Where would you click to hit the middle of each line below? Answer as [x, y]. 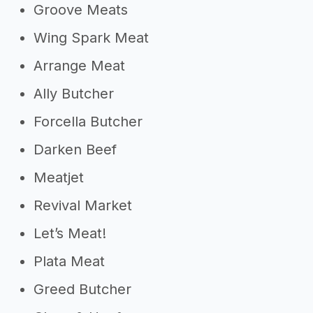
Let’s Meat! [70, 233]
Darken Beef [75, 150]
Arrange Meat [79, 66]
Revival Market [83, 205]
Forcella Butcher [88, 122]
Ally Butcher [74, 94]
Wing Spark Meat [91, 38]
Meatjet [59, 177]
